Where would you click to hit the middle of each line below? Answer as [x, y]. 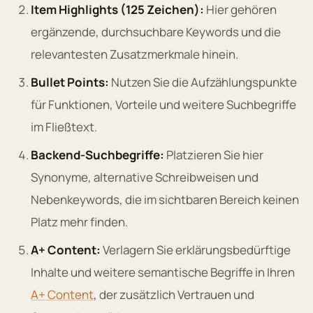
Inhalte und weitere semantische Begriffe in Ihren [163, 272]
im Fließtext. [64, 126]
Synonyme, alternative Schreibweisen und [145, 177]
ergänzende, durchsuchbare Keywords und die [156, 31]
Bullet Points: [70, 82]
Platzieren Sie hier [214, 154]
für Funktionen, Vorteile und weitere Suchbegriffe [163, 104]
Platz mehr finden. [79, 221]
